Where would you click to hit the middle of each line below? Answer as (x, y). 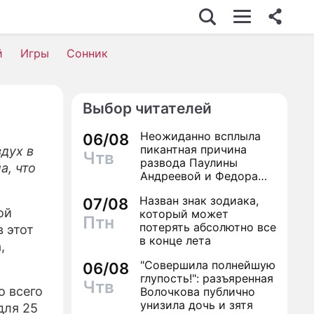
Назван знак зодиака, (199, 200)
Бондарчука (173, 189)
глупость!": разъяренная (207, 278)
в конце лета (175, 240)
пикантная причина (193, 149)
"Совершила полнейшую (208, 265)
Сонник (87, 53)
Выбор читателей (147, 108)
